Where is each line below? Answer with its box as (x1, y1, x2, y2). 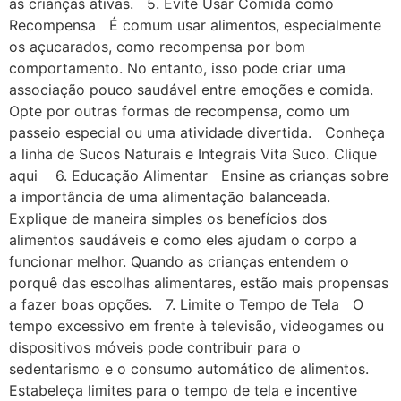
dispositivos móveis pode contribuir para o (9, 337, 301, 356)
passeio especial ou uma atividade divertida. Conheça (9, 123, 385, 141)
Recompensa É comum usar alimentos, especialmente (9, 15, 381, 34)
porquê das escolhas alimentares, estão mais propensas (9, 273, 388, 292)
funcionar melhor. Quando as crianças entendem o (9, 252, 349, 270)
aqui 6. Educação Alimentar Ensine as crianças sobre (9, 166, 388, 184)
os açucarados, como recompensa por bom (9, 37, 305, 55)
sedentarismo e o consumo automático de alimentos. (9, 359, 369, 378)
